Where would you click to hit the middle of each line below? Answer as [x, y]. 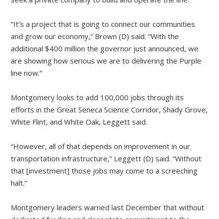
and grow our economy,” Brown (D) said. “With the [95, 36]
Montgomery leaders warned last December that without [108, 208]
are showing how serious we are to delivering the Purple [106, 61]
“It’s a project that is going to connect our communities [103, 24]
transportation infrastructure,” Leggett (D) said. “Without [106, 159]
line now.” [27, 73]
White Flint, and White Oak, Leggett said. [79, 122]
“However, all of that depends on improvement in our [101, 146]
